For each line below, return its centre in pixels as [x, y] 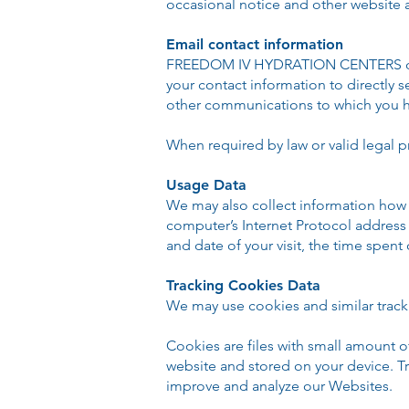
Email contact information [255, 44]
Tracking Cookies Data [243, 285]
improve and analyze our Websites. [279, 386]
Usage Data [206, 185]
